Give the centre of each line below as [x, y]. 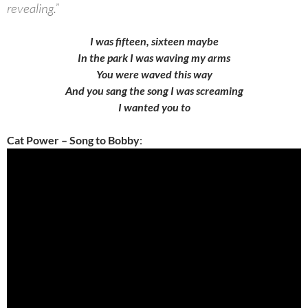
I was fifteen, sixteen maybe [154, 41]
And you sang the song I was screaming [154, 91]
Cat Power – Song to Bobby [73, 140]
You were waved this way [154, 74]
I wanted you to [154, 107]
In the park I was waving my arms [154, 58]
